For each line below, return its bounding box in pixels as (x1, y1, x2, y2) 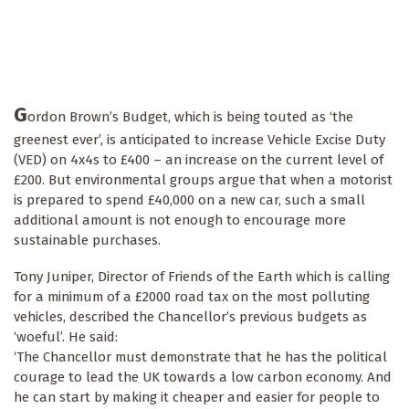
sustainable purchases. (14, 232, 161, 249)
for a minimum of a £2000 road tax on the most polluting (14, 288, 370, 306)
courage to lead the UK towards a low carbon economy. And (14, 369, 392, 386)
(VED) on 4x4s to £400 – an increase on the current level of (14, 152, 383, 169)
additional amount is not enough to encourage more (14, 212, 346, 229)
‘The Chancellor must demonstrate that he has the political (14, 349, 387, 366)
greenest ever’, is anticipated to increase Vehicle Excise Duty (14, 131, 385, 149)
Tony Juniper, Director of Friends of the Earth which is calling (14, 268, 390, 286)
